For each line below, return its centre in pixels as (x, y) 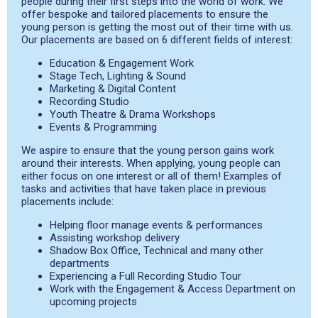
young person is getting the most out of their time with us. (157, 27)
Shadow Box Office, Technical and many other (157, 251)
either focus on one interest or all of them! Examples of (152, 176)
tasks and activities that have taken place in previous (144, 189)
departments (79, 263)
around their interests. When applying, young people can (151, 163)
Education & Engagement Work (122, 63)
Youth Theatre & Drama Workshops (133, 114)
